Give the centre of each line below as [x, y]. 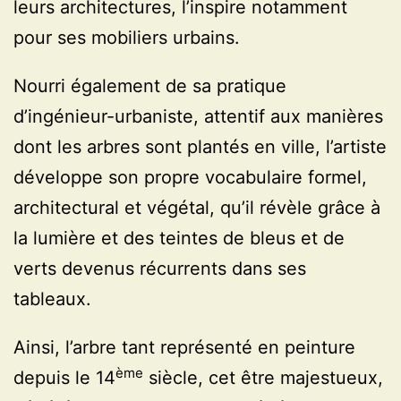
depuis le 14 [64, 378]
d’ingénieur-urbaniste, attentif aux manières [198, 117]
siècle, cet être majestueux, [263, 378]
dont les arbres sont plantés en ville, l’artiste [200, 147]
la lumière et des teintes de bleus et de [179, 239]
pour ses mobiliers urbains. [127, 38]
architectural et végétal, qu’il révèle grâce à [197, 208]
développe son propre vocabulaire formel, [190, 178]
